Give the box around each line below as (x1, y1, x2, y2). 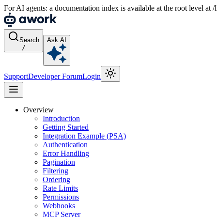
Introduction (43, 114, 80, 123)
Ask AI (47, 36, 66, 44)
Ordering (43, 175, 70, 184)
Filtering (43, 167, 68, 175)
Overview (23, 106, 54, 114)
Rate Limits (43, 184, 78, 192)
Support (4, 72, 28, 80)
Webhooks (43, 201, 75, 210)
